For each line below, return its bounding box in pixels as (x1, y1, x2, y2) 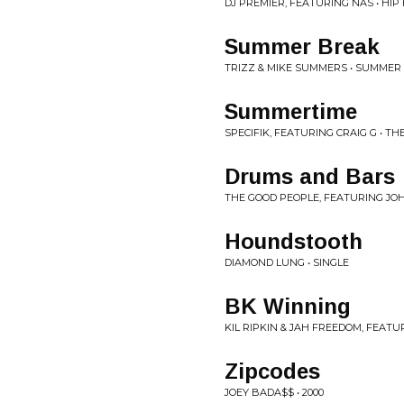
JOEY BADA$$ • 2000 (225, 386, 324, 399)
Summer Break (225, 34, 380, 59)
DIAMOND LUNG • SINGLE (225, 256, 349, 269)
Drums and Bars (225, 164, 395, 188)
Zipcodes (225, 359, 320, 383)
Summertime (225, 99, 357, 124)
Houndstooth (225, 229, 363, 253)
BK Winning (225, 294, 351, 318)
